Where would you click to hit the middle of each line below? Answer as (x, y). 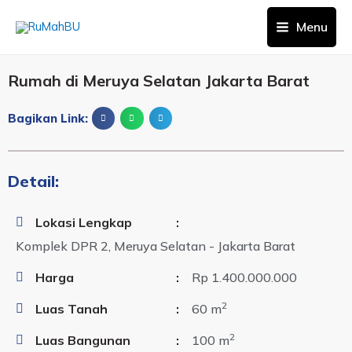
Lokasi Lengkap (84, 222)
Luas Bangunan (83, 340)
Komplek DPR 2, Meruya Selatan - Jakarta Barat (156, 246)
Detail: (33, 181)
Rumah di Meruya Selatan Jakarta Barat (159, 81)
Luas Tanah (71, 308)
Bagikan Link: (48, 119)
